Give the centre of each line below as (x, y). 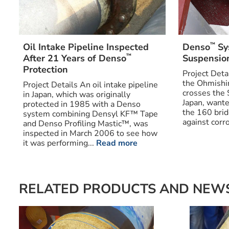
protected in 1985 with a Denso (82, 104)
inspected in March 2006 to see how (90, 133)
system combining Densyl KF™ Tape (90, 114)
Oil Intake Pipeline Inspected (86, 47)
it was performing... (59, 143)
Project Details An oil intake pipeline (90, 85)
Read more (117, 143)
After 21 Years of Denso (74, 58)
